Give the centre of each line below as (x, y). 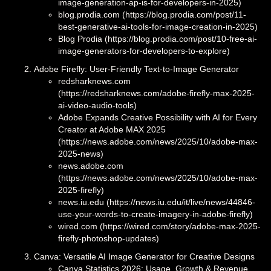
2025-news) (81, 153)
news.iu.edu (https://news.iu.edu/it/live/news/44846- (157, 202)
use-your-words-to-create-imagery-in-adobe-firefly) (155, 214)
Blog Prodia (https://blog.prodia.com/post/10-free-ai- (158, 38)
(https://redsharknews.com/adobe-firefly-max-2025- (156, 93)
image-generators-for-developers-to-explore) (144, 51)
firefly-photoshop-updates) (109, 238)
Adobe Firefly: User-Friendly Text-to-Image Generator (136, 69)
